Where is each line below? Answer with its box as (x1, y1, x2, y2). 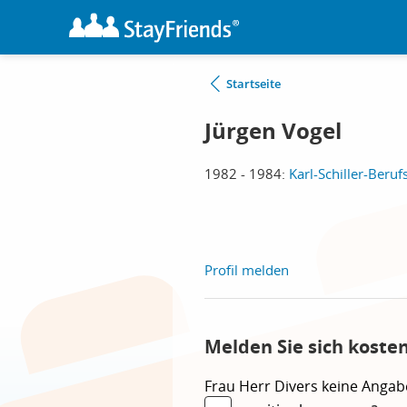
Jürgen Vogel (204, 115, 342, 146)
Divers (274, 376, 322, 396)
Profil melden (204, 261, 289, 279)
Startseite (226, 75, 281, 92)
